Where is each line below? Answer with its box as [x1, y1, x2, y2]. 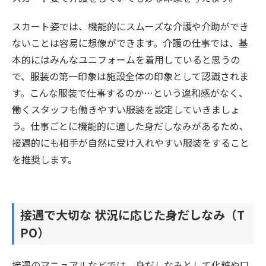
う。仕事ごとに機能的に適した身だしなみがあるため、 [12, 118, 249, 133]
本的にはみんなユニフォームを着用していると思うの [12, 52, 240, 66]
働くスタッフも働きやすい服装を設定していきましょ [12, 102, 240, 116]
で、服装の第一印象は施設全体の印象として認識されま [12, 68, 249, 83]
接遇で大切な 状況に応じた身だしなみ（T [20, 205, 245, 223]
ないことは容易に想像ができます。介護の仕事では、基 [12, 35, 248, 50]
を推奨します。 [12, 151, 77, 166]
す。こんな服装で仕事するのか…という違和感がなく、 [12, 85, 248, 100]
